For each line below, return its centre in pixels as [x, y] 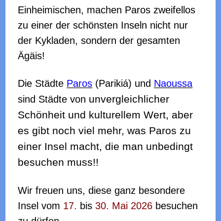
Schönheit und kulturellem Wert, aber [106, 115]
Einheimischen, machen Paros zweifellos [107, 10]
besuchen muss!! [58, 162]
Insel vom [41, 205]
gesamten [159, 40]
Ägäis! [32, 55]
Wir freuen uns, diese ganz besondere [102, 190]
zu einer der [46, 25]
